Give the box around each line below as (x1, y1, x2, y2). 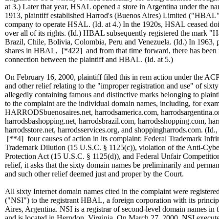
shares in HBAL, (5, 46, 62, 55)
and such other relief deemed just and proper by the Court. (5, 170, 184, 178)
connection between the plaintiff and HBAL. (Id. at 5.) (5, 55, 173, 64)
